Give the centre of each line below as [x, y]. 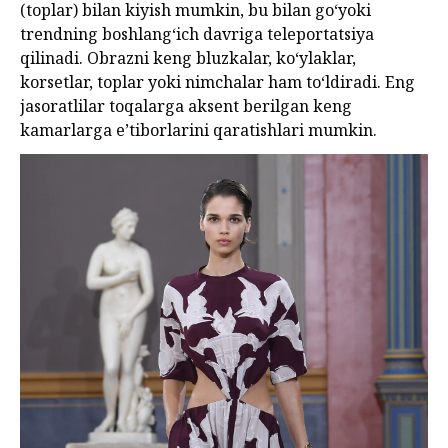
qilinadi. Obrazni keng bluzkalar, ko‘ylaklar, [188, 58]
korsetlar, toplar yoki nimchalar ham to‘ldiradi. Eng [217, 82]
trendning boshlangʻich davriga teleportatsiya [197, 34]
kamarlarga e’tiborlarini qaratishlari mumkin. [198, 130]
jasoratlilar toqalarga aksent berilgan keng [186, 106]
